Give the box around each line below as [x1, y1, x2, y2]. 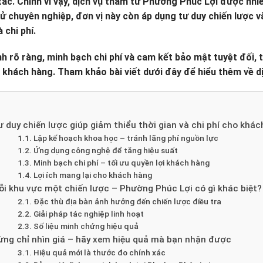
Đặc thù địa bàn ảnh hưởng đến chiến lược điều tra [33, 197, 221, 207]
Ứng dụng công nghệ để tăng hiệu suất [33, 146, 178, 156]
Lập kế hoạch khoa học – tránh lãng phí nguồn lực [33, 133, 218, 143]
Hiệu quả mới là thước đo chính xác [33, 248, 166, 258]
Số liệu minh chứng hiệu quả [33, 221, 139, 231]
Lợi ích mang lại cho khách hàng [33, 170, 152, 180]
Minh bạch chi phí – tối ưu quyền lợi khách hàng [33, 158, 210, 168]
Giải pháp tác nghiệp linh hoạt [33, 209, 144, 219]
